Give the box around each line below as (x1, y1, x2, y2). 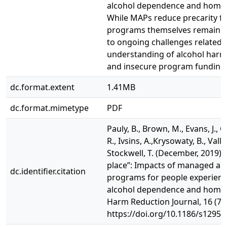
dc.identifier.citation (10, 166, 86, 177)
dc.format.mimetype (10, 102, 89, 113)
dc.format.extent (10, 82, 74, 93)
